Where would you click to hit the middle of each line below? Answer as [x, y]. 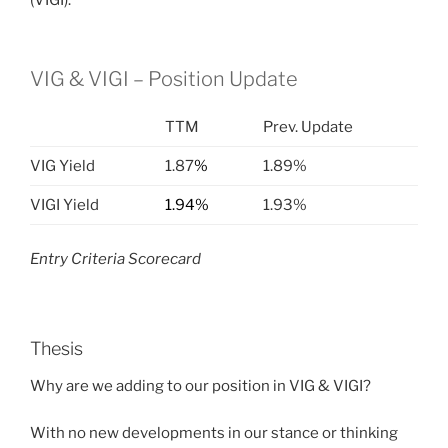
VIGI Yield [64, 204]
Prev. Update [307, 126]
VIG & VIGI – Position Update [164, 78]
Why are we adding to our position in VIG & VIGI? [200, 386]
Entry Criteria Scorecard [115, 259]
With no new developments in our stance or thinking [214, 432]
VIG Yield [62, 165]
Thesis [56, 348]
